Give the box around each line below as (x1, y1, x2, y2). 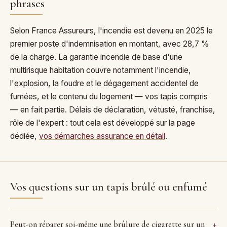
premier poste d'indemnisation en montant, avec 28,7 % (10, 39, 209, 49)
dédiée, (10, 131, 39, 141)
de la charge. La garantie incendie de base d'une (10, 52, 182, 62)
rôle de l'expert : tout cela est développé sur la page (10, 118, 195, 128)
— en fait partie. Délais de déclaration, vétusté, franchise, (10, 104, 215, 115)
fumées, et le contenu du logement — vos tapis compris (10, 91, 208, 101)
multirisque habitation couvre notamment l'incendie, (10, 65, 191, 75)
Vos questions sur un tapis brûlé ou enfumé (10, 180, 207, 195)
